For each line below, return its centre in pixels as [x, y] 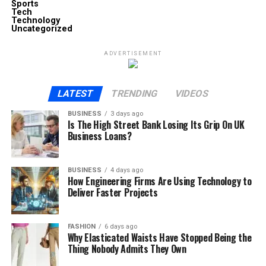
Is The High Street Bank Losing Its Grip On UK [156, 124]
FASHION [81, 226]
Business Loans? [99, 136]
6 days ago [121, 226]
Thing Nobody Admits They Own [127, 248]
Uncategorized [42, 28]
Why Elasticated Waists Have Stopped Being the [159, 237]
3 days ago [126, 113]
